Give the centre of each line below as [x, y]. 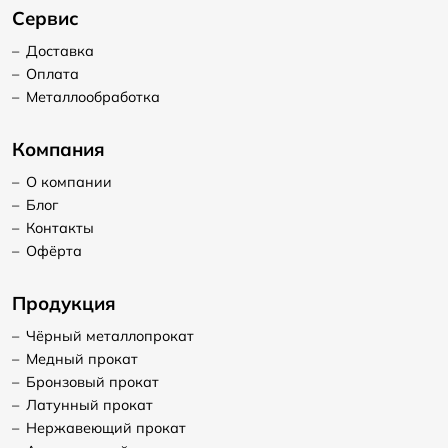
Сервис [45, 18]
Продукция [64, 302]
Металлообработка [92, 97]
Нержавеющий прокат [105, 427]
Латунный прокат [89, 404]
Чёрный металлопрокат [109, 335]
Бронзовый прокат [92, 381]
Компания [58, 148]
